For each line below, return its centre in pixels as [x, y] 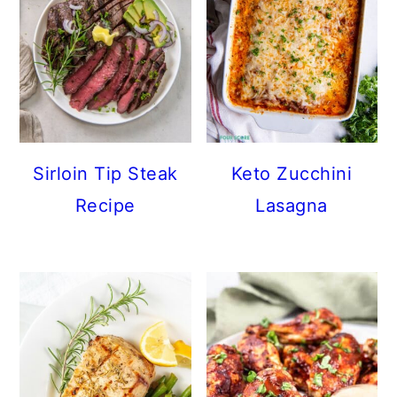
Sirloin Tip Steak [105, 174]
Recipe [105, 206]
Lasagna [292, 206]
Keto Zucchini [292, 174]
